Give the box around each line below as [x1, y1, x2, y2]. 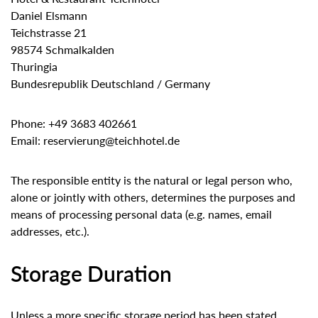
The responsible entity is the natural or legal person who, [11, 172, 292, 189]
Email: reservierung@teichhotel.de [11, 132, 180, 149]
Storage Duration [11, 258, 172, 289]
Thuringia [11, 58, 57, 75]
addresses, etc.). [11, 223, 89, 240]
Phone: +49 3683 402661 [11, 115, 137, 132]
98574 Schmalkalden [11, 41, 114, 58]
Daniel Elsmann [11, 7, 87, 24]
